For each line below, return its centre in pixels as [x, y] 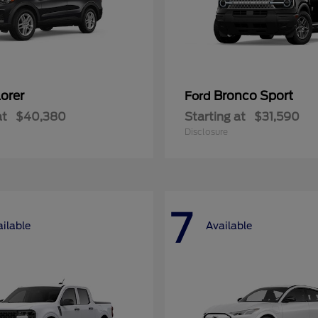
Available [229, 225]
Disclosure [206, 132]
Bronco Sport [253, 96]
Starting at [215, 117]
